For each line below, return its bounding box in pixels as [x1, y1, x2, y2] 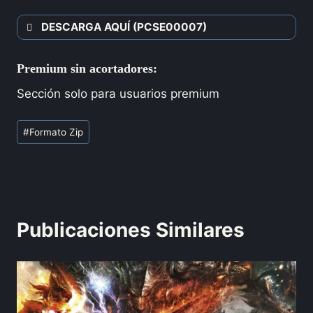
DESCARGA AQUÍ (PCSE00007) [41, 20, 207, 34]
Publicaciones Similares [17, 218, 245, 242]
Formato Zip [29, 126, 84, 138]
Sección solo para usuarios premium [17, 87, 219, 101]
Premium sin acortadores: [17, 61, 157, 76]
